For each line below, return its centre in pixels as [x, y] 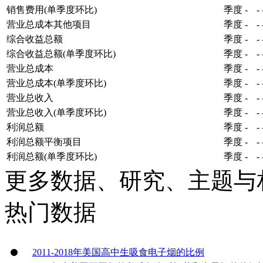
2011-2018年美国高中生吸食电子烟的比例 [118, 252]
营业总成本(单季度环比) [56, 83]
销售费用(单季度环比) [52, 9]
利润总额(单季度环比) [52, 156]
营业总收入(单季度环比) [56, 112]
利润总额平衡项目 [44, 141]
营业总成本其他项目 [49, 24]
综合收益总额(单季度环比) [61, 53]
